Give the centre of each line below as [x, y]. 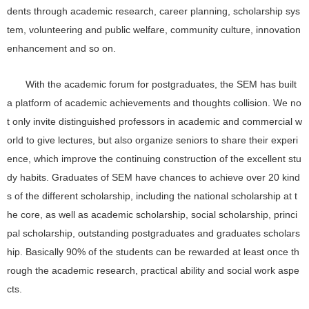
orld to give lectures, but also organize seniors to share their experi [152, 141]
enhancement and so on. [61, 48]
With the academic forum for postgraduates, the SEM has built [161, 85]
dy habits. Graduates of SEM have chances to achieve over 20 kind [153, 178]
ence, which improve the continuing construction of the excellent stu [154, 159]
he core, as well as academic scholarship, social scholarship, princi [152, 215]
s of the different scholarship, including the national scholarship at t [152, 197]
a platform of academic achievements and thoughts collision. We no [154, 103]
